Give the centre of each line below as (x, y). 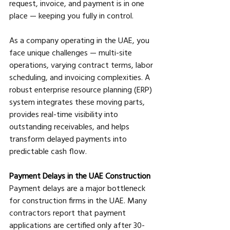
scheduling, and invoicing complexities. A (81, 77)
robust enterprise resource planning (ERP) (82, 89)
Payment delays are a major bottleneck (78, 188)
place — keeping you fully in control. (71, 15)
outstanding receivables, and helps (70, 126)
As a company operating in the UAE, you (80, 40)
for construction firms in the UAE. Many (79, 200)
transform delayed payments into (69, 138)
